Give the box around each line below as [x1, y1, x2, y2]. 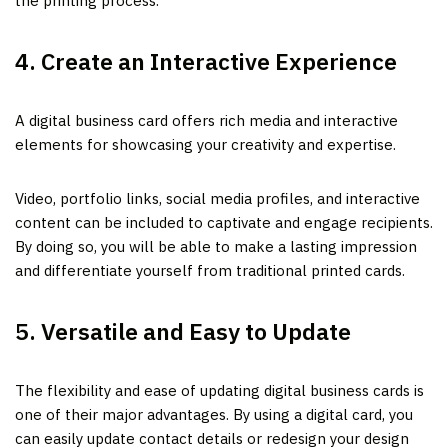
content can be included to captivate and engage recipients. [15, 212, 433, 232]
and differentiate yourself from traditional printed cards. [15, 260, 405, 280]
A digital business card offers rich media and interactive [15, 110, 398, 130]
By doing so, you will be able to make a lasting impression [15, 236, 417, 256]
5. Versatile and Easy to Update [15, 315, 351, 346]
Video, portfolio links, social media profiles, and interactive [15, 188, 420, 208]
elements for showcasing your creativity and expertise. [15, 134, 396, 154]
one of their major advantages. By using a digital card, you [15, 404, 413, 424]
